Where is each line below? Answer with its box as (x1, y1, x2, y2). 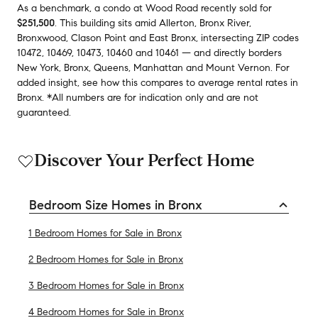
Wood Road (146, 1, 198, 14)
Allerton (159, 16, 194, 29)
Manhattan (133, 61, 183, 74)
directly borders (214, 46, 282, 59)
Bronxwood (17, 31, 66, 44)
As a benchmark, (17, 1, 94, 14)
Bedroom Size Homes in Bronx (29, 197, 202, 213)
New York (17, 61, 59, 74)
